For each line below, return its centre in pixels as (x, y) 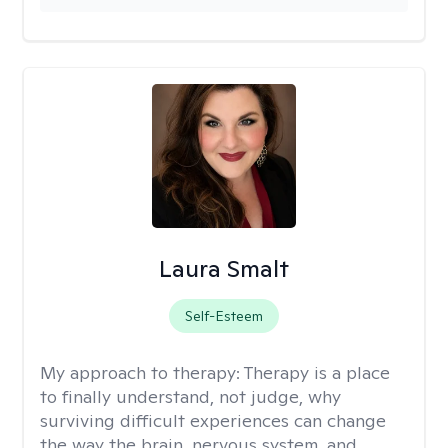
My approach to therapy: (142, 372)
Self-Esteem (223, 316)
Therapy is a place (317, 372)
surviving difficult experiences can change (213, 420)
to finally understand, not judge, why (190, 396)
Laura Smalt (223, 268)
